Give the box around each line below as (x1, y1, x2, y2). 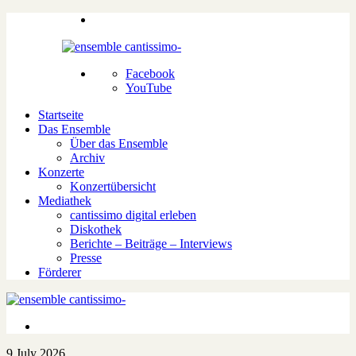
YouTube (126, 81, 172, 95)
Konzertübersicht (70, 180, 156, 193)
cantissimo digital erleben (70, 208, 196, 222)
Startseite (38, 108, 83, 122)
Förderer (38, 265, 81, 279)
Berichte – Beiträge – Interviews (70, 237, 232, 250)
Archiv (70, 151, 105, 164)
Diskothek (70, 222, 122, 236)
